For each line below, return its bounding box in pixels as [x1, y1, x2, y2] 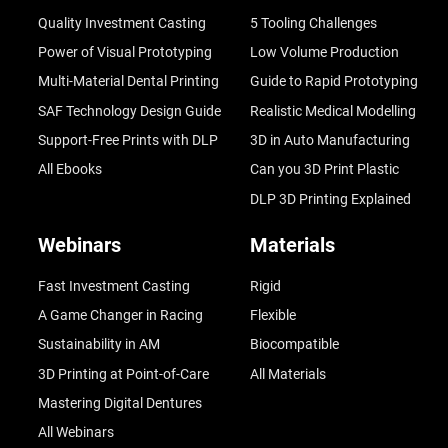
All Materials [249, 365, 326, 382]
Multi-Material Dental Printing [37, 73, 219, 90]
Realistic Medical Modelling [249, 102, 416, 119]
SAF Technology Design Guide [37, 102, 221, 119]
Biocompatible [249, 336, 339, 353]
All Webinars [37, 424, 114, 441]
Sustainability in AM [37, 336, 160, 353]
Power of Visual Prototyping [37, 44, 212, 61]
